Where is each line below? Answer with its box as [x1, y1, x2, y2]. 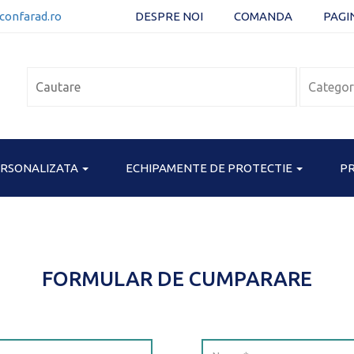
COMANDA [234, 9, 292, 23]
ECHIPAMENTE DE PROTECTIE [126, 161, 295, 175]
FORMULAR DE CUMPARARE [42, 267, 312, 291]
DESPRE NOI [135, 9, 203, 23]
